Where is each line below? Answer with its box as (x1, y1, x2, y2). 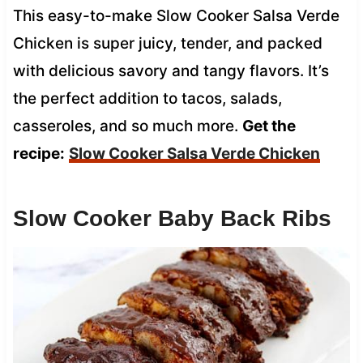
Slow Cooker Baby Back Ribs (12, 205, 331, 231)
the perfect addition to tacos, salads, (12, 88, 282, 108)
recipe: (12, 143, 65, 163)
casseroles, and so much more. (12, 116, 242, 135)
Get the (241, 116, 296, 135)
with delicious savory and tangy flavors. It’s (12, 61, 329, 80)
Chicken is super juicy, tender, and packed (12, 33, 322, 53)
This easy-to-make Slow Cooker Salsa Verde (12, 6, 340, 25)
